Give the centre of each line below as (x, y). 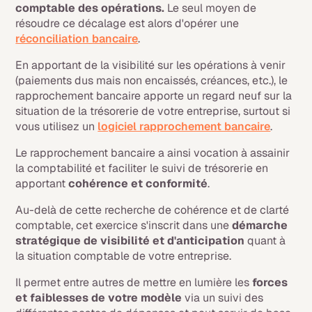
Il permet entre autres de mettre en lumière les (134, 283)
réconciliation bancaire (77, 39)
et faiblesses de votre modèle (100, 298)
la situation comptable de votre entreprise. (124, 256)
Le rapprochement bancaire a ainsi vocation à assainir (153, 153)
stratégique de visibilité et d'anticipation (130, 241)
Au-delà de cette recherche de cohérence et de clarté (153, 210)
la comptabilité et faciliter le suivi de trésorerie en (142, 169)
